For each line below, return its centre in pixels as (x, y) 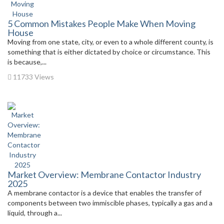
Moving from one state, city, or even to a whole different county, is (110, 42)
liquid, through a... (35, 213)
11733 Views (33, 77)
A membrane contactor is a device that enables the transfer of (104, 193)
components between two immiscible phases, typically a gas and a (110, 203)
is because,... (27, 62)
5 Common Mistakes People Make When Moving (101, 23)
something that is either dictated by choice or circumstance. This (109, 52)
